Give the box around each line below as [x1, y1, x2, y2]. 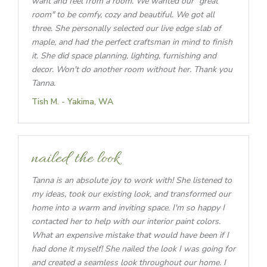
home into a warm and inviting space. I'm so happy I [32, 202, 225, 214]
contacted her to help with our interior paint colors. [32, 216, 221, 228]
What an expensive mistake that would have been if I [32, 229, 229, 241]
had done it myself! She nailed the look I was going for [32, 243, 235, 255]
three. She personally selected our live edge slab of [32, 23, 221, 35]
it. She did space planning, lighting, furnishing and [32, 50, 216, 62]
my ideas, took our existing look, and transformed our [32, 188, 231, 200]
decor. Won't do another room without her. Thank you [32, 64, 232, 76]
